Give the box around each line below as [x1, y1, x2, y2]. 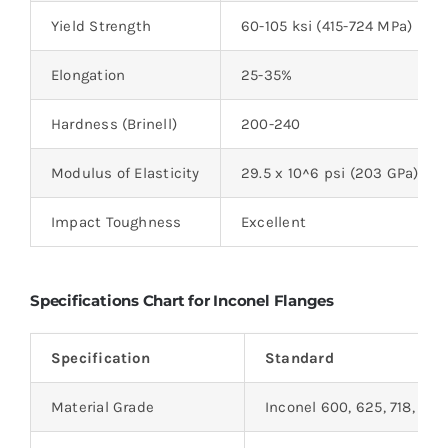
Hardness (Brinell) [50, 114, 178, 133]
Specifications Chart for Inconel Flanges [29, 291, 334, 311]
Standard [264, 348, 334, 367]
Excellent [240, 212, 307, 231]
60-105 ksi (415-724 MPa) [240, 16, 413, 35]
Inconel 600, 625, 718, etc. [264, 397, 446, 416]
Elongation [50, 65, 126, 84]
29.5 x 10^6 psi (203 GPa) [240, 163, 419, 182]
